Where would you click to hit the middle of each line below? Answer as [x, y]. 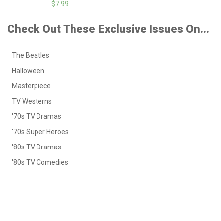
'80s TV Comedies [40, 162]
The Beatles [31, 55]
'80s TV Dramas [37, 147]
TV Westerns [32, 101]
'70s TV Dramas [37, 116]
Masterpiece [31, 86]
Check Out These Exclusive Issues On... [108, 28]
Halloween [28, 70]
